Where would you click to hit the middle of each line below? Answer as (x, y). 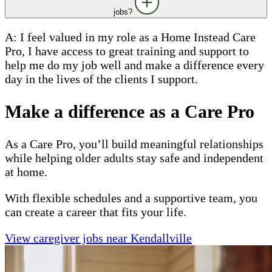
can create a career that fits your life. (96, 212)
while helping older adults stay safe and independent (134, 158)
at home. (26, 172)
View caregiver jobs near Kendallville (98, 238)
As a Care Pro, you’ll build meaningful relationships (134, 144)
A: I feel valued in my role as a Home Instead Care (130, 37)
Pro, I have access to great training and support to (127, 51)
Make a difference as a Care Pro (130, 111)
